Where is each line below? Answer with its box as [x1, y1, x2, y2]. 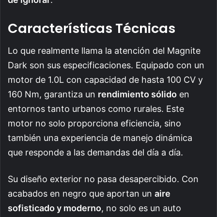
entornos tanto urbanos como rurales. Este [8, 104, 184, 114]
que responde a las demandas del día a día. [8, 147, 183, 158]
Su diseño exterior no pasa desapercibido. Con [8, 174, 199, 185]
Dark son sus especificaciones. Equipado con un [8, 60, 204, 71]
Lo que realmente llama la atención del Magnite [8, 46, 201, 56]
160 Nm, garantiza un [8, 89, 98, 100]
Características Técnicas [8, 19, 175, 37]
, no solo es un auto [101, 203, 181, 214]
